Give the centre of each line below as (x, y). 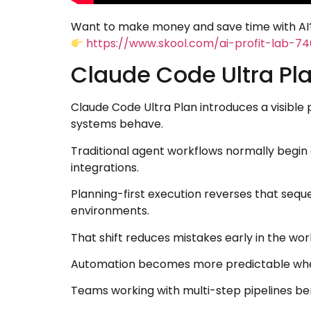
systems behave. (117, 124)
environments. (110, 211)
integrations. (105, 167)
